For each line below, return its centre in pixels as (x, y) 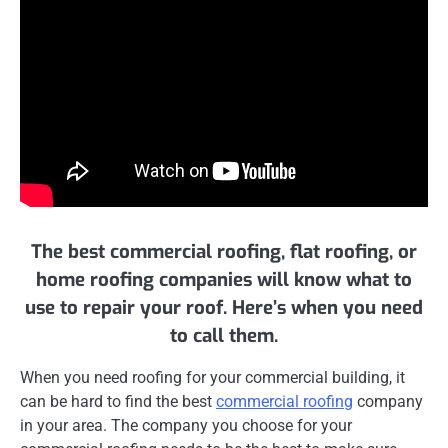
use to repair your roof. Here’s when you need (224, 307)
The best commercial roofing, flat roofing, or (224, 251)
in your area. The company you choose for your (186, 425)
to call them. (224, 335)
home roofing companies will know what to (224, 279)
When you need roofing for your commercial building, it (212, 377)
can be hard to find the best (118, 401)
